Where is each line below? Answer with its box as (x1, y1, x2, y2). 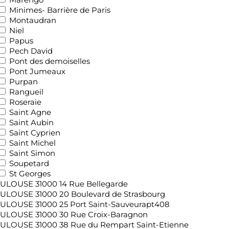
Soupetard (9, 158, 49, 168)
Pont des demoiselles (9, 56, 90, 66)
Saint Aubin (9, 117, 54, 127)
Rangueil (9, 86, 43, 97)
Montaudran (9, 15, 56, 25)
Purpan (9, 76, 38, 86)
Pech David (9, 45, 53, 56)
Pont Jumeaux (9, 66, 65, 76)
